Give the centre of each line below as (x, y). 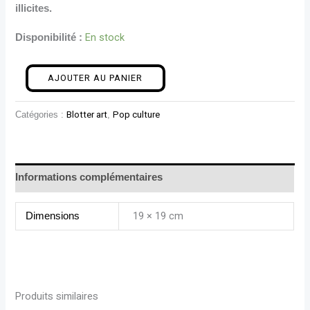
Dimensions (52, 216)
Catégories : (41, 114)
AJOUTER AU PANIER (95, 78)
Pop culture (137, 114)
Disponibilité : (49, 37)
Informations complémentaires (89, 177)
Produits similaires (57, 297)
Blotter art (87, 114)
